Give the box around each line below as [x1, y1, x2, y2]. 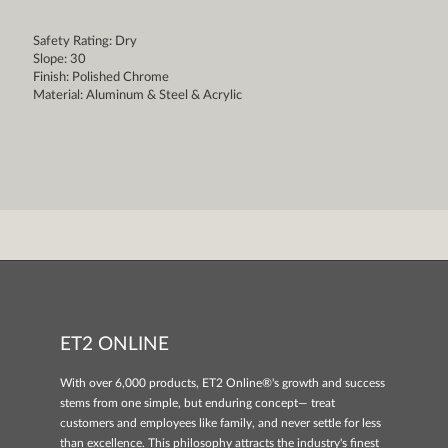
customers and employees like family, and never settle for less [60, 417, 381, 430]
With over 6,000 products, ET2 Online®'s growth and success [60, 377, 385, 390]
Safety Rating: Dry [32, 35, 137, 49]
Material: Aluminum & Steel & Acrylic [32, 89, 242, 103]
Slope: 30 [32, 53, 86, 67]
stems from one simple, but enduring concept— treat [60, 397, 335, 410]
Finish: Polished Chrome [32, 71, 169, 85]
